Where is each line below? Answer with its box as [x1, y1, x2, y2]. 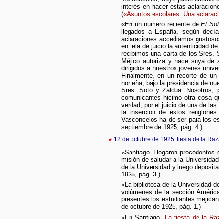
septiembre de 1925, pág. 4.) [121, 123, 202, 131]
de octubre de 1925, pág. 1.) [121, 203, 201, 211]
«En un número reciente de [121, 21, 201, 28]
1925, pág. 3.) [121, 170, 160, 178]
